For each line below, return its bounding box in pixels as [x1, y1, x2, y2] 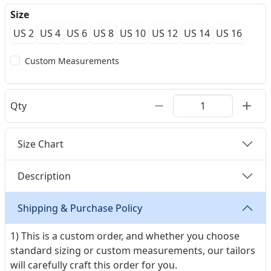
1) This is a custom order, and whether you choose [10, 229, 240, 243]
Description [18, 169, 71, 183]
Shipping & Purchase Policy [18, 201, 142, 215]
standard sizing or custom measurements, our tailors [10, 244, 255, 257]
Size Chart [18, 137, 64, 151]
